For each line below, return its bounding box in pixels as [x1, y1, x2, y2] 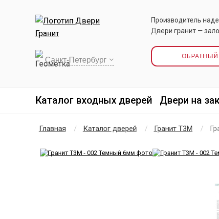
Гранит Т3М [153, 124, 193, 133]
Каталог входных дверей [36, 94, 152, 106]
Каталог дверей [83, 124, 137, 133]
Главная [39, 124, 66, 133]
